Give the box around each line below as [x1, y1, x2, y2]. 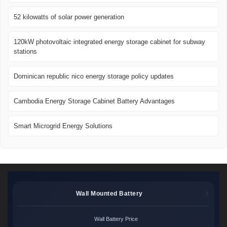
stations [14, 48, 37, 56]
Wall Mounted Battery [75, 190, 143, 197]
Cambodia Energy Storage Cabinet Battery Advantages [14, 97, 175, 105]
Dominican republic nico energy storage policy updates [14, 72, 174, 81]
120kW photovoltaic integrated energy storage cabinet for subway [14, 38, 205, 46]
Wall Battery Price [94, 216, 138, 222]
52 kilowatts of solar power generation [14, 13, 124, 21]
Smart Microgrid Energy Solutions [14, 122, 112, 130]
